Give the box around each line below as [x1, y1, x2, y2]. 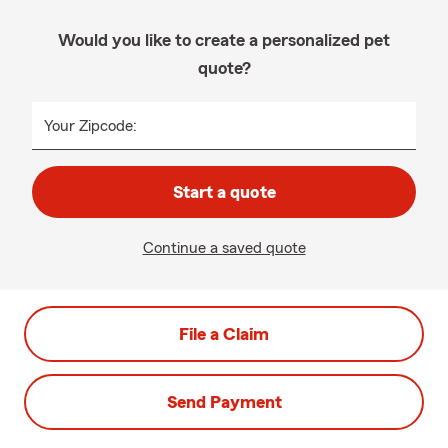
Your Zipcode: [44, 118, 137, 134]
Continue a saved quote [142, 240, 306, 256]
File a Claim [179, 325, 269, 343]
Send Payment [166, 393, 282, 411]
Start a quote [172, 183, 276, 201]
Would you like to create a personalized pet [58, 31, 390, 49]
